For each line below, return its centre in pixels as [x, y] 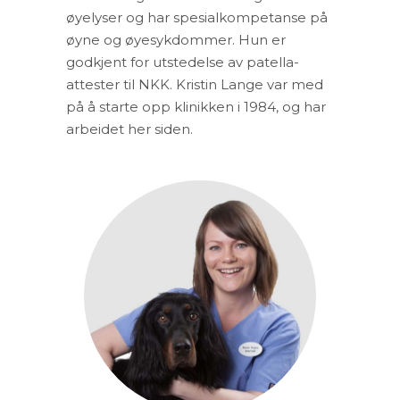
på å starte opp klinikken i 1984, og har [196, 107]
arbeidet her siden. [129, 129]
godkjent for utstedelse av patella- [183, 62]
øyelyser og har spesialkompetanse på [197, 17]
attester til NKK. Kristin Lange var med [195, 84]
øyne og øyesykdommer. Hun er [176, 40]
